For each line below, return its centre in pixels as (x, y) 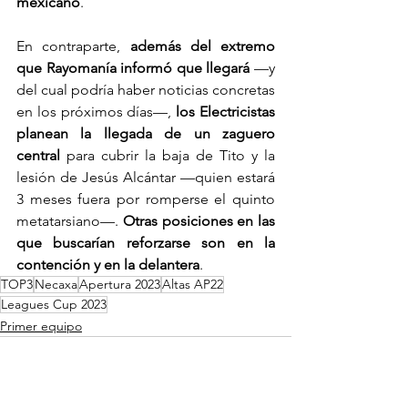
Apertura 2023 (120, 285)
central (41, 156)
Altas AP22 (193, 285)
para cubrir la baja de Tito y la (171, 156)
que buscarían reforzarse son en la (146, 243)
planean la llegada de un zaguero (146, 134)
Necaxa (56, 285)
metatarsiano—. (70, 221)
